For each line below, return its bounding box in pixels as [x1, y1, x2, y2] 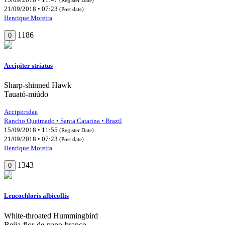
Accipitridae [4, 108, 38, 116]
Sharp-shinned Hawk [4, 81, 71, 90]
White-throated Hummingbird [4, 211, 98, 220]
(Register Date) [59, 127, 94, 134]
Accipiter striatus [4, 62, 53, 70]
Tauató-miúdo [4, 90, 48, 99]
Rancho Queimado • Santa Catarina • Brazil [4, 117, 122, 125]
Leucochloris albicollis [4, 192, 69, 200]
